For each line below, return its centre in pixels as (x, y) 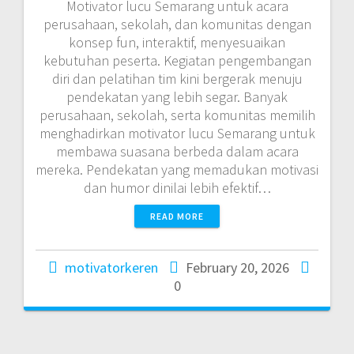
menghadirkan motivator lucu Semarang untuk (177, 133)
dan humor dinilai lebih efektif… (177, 187)
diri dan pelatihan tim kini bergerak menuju (177, 78)
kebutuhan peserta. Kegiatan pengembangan (177, 60)
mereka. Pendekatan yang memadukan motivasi (177, 169)
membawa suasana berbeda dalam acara (177, 151)
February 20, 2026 (237, 267)
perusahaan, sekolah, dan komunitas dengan (177, 24)
